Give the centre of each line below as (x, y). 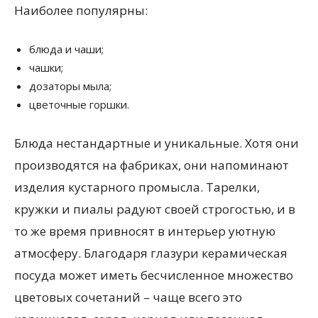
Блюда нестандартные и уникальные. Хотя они (157, 143)
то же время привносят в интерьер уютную (145, 231)
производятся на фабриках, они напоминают (152, 165)
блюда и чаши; (66, 49)
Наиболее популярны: (81, 10)
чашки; (46, 67)
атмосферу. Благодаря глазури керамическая (151, 253)
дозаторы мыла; (70, 86)
